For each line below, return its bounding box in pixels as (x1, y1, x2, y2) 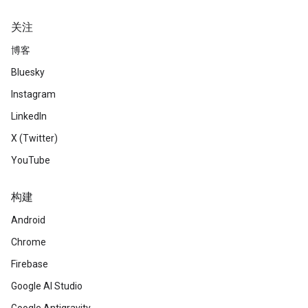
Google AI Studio (11, 280, 82, 291)
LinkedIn (11, 111, 47, 122)
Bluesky (11, 67, 45, 78)
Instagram (11, 89, 56, 100)
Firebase (11, 258, 48, 269)
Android (11, 214, 45, 225)
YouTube (11, 155, 50, 166)
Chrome (11, 236, 46, 247)
